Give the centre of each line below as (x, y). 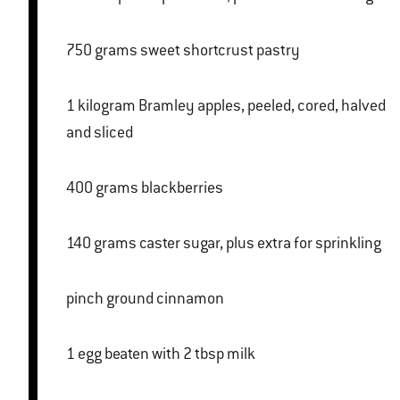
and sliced (100, 133)
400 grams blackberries (182, 188)
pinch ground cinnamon (145, 299)
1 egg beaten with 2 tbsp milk (167, 354)
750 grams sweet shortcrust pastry (220, 50)
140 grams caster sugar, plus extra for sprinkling (260, 243)
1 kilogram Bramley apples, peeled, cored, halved (72, 106)
